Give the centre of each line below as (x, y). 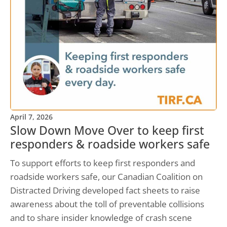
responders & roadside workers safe (110, 144)
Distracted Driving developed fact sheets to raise (105, 191)
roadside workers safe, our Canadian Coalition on (106, 177)
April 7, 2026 (31, 117)
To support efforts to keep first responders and (103, 163)
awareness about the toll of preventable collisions (107, 204)
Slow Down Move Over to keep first (107, 131)
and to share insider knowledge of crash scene (101, 218)
